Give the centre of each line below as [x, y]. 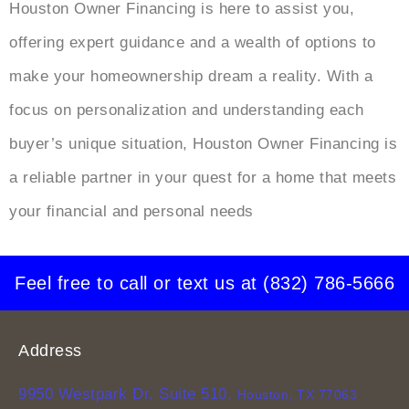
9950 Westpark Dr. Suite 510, [128, 393]
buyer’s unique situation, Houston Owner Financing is [203, 143]
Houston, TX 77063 [297, 394]
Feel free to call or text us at [139, 283]
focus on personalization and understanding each [187, 110]
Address [50, 350]
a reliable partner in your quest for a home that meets [203, 177]
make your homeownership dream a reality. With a [191, 76]
